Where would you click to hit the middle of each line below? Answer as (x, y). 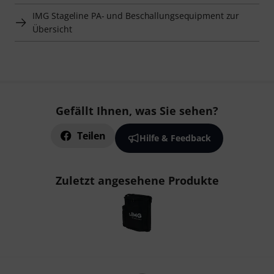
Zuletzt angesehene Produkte (137, 181)
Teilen (91, 136)
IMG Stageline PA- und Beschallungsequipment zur (136, 16)
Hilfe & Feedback (175, 138)
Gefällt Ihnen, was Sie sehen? (137, 111)
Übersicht (52, 29)
